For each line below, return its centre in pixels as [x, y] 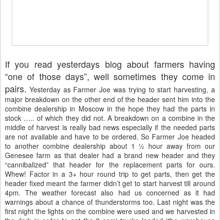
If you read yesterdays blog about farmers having [110, 64]
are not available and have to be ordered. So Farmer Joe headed [110, 136]
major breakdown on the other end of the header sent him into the [110, 99]
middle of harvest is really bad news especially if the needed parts [110, 127]
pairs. [16, 88]
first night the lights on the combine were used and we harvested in [110, 211]
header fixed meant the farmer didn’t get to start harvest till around [110, 183]
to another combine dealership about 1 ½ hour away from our [110, 146]
